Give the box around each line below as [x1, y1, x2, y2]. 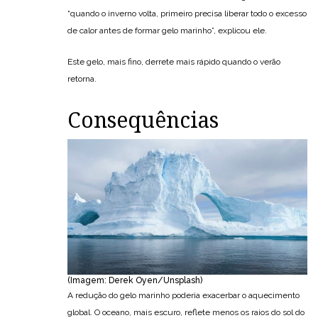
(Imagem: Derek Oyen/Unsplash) [67, 275, 202, 285]
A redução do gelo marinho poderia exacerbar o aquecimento [67, 290, 300, 300]
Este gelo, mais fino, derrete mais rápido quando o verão [67, 57, 280, 67]
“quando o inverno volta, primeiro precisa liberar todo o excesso [67, 9, 307, 19]
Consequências [67, 108, 219, 133]
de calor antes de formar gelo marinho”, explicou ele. [67, 26, 267, 36]
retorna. [67, 74, 97, 84]
